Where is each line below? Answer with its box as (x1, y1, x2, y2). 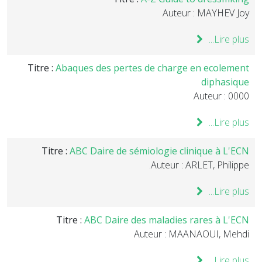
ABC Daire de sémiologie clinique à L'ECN (70, 144, 249, 157)
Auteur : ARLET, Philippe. (151, 158, 249, 171)
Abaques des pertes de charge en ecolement (56, 61, 249, 74)
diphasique (201, 75, 249, 88)
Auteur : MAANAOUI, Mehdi (134, 227, 249, 240)
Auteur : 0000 (194, 89, 249, 102)
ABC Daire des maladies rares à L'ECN (84, 213, 249, 226)
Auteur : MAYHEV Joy (163, 6, 249, 19)
